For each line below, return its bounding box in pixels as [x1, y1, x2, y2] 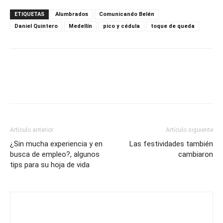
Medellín [69, 23, 92, 29]
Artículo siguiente [166, 126, 213, 133]
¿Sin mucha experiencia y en [10, 139, 103, 148]
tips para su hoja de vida [10, 160, 90, 169]
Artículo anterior [10, 126, 53, 133]
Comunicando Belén [99, 11, 154, 17]
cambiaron [178, 150, 213, 159]
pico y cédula [103, 23, 140, 29]
